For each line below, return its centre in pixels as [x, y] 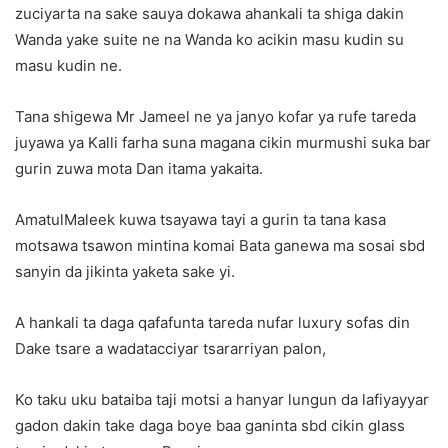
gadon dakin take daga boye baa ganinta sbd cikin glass [210, 426]
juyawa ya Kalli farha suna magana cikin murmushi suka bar [223, 143]
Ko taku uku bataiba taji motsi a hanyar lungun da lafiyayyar [222, 400]
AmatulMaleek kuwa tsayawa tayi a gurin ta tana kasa [200, 220]
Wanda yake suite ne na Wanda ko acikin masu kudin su [209, 40]
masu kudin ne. [68, 66]
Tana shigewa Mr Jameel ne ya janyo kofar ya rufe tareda [215, 117]
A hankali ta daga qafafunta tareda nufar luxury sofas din [212, 323]
